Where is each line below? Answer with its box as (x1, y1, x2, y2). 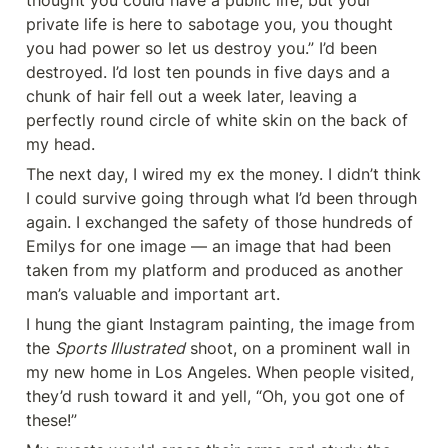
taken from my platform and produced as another (26, 260, 403, 280)
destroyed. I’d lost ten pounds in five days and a (26, 62, 390, 82)
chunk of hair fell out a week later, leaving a (26, 86, 357, 106)
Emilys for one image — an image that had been (26, 236, 391, 256)
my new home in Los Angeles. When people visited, (26, 362, 414, 382)
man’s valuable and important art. (26, 284, 280, 304)
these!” (26, 410, 77, 430)
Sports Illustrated (55, 338, 185, 358)
